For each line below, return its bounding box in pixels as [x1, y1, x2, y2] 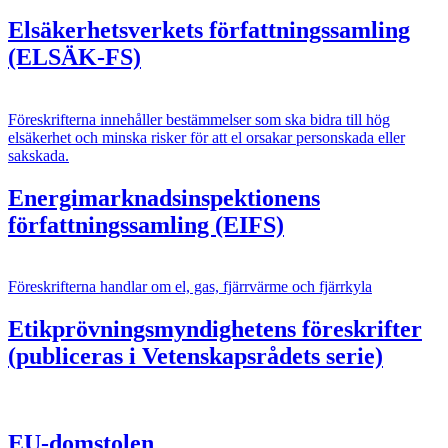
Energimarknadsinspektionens [8, 184, 320, 211]
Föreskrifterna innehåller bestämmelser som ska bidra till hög [8, 110, 390, 128]
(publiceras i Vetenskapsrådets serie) [8, 343, 383, 370]
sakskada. [8, 146, 69, 164]
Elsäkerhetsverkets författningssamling [8, 16, 410, 43]
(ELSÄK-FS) [8, 43, 141, 70]
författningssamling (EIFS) [8, 211, 284, 238]
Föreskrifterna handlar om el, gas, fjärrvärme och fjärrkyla [8, 278, 372, 296]
